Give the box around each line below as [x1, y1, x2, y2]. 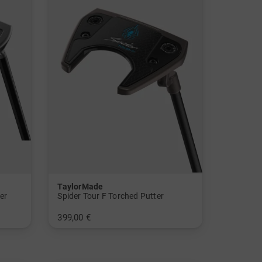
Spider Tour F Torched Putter [57, 191, 164, 201]
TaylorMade [57, 182, 104, 191]
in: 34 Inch [57, 229, 93, 237]
